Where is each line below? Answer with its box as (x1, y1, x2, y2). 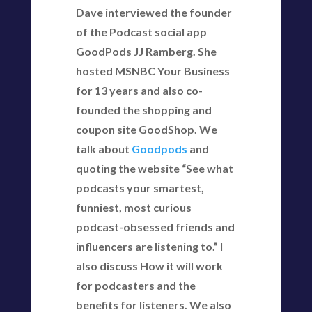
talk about (75, 142, 132, 155)
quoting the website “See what (75, 162, 233, 175)
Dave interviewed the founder (75, 6, 232, 19)
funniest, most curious (75, 201, 192, 214)
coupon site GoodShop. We (75, 123, 217, 136)
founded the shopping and (75, 103, 212, 116)
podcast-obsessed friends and (75, 220, 235, 233)
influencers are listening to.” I (75, 240, 223, 253)
